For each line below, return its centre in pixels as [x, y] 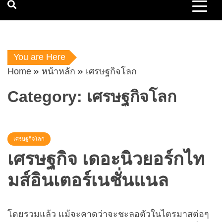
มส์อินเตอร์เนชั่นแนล [88, 180]
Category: [47, 96]
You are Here [39, 57]
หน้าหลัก [58, 71]
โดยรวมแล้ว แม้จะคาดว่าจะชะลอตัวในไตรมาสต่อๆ [108, 214]
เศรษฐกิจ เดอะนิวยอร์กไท [106, 159]
